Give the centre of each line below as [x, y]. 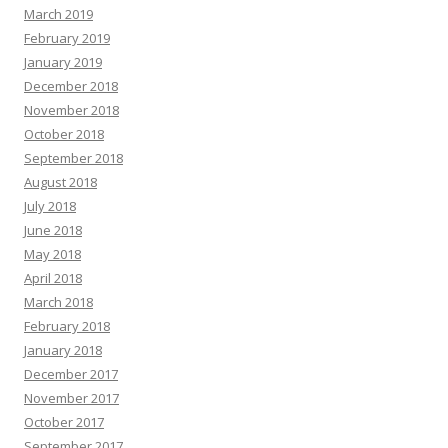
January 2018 [63, 349]
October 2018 [64, 133]
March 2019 [58, 13]
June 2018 [53, 229]
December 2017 [71, 373]
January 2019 [63, 61]
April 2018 [53, 277]
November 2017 [71, 397]
